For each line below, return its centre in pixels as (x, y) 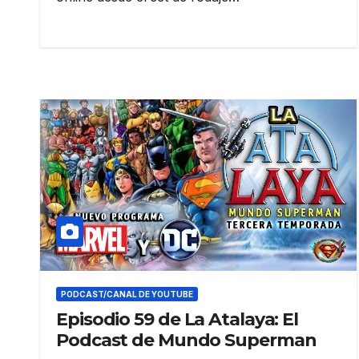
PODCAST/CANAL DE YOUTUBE (127, 294)
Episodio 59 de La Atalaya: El (177, 319)
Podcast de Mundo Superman (186, 340)
